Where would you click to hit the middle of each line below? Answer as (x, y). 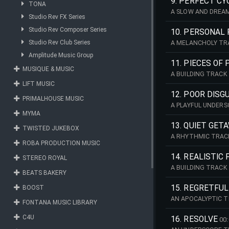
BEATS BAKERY (44, 173)
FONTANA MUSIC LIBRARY (60, 202)
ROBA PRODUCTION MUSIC (61, 143)
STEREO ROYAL (45, 158)
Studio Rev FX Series (57, 17)
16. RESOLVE (194, 219)
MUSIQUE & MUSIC (48, 69)
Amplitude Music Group (61, 55)
